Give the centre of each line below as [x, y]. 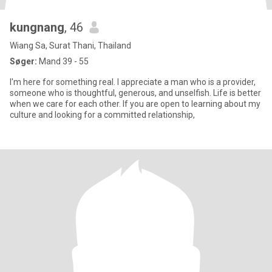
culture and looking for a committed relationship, [102, 115]
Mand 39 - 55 [63, 61]
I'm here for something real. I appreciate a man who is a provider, [133, 82]
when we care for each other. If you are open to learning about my [135, 104]
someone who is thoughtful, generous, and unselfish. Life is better [135, 93]
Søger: [23, 61]
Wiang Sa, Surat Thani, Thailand [70, 46]
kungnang [37, 27]
